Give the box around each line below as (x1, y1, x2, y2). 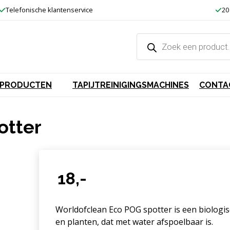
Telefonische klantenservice (5, 5, 93, 14)
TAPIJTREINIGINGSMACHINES (72, 80, 189, 90)
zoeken (136, 40, 164, 51)
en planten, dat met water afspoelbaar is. (55, 216, 214, 227)
